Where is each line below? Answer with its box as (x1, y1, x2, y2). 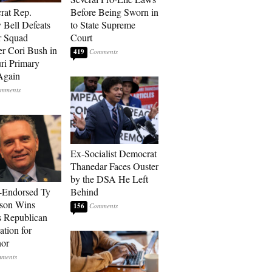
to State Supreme (70, 18, 135, 31)
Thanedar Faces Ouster (70, 160, 158, 172)
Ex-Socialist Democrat (70, 147, 157, 160)
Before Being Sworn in (70, 5, 158, 18)
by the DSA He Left (70, 172, 148, 185)
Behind (70, 185, 98, 198)
